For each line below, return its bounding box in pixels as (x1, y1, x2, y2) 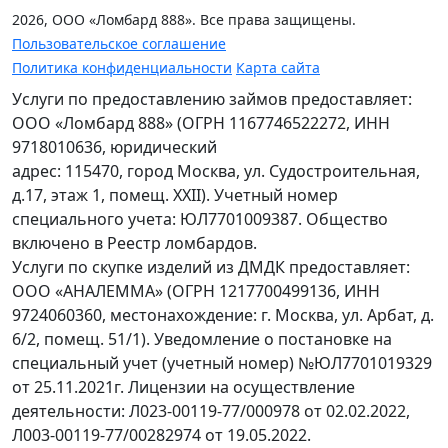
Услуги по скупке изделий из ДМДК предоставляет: (12, 255, 410, 278)
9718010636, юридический (12, 135, 217, 158)
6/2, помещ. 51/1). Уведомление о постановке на (12, 327, 392, 350)
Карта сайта (236, 57, 320, 77)
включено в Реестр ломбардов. (12, 231, 257, 254)
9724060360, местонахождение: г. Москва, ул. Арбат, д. (12, 303, 434, 326)
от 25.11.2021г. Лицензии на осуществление (12, 375, 355, 398)
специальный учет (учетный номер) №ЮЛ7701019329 (12, 351, 432, 374)
